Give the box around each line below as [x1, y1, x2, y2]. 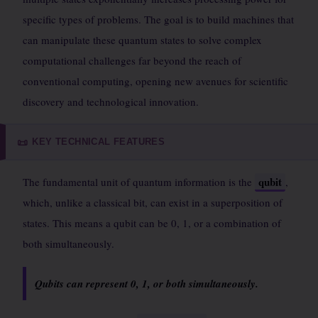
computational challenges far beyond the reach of [23, 53, 241, 67]
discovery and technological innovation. [23, 94, 199, 109]
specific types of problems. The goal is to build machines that [23, 12, 294, 26]
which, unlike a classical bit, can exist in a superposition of [23, 195, 283, 209]
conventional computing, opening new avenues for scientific [23, 74, 288, 88]
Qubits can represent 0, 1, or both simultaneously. [35, 276, 258, 291]
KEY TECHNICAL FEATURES [32, 136, 165, 147]
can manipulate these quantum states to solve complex [23, 33, 262, 47]
